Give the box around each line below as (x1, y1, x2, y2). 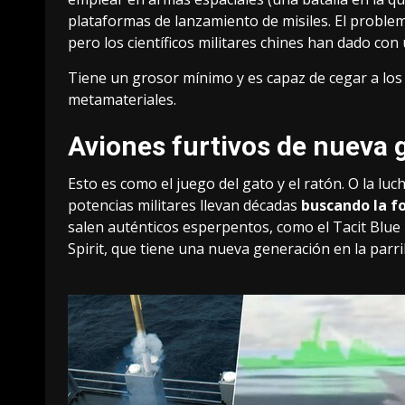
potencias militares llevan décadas (68, 194, 297, 215)
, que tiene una (104, 238, 208, 259)
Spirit (68, 238, 104, 259)
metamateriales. (68, 89, 176, 109)
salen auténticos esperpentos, (68, 216, 277, 237)
